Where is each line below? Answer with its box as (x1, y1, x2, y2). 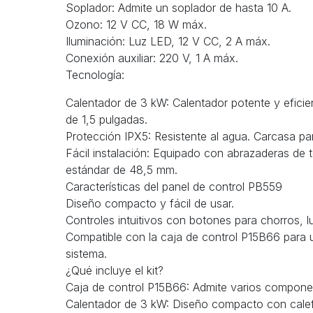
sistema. (66, 247, 107, 261)
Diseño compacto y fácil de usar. (66, 196, 234, 211)
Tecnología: (66, 68, 124, 82)
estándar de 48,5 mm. (66, 163, 177, 177)
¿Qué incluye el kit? (66, 263, 163, 278)
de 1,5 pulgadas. (66, 112, 147, 127)
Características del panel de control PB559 (66, 180, 282, 194)
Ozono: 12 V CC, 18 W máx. (66, 17, 207, 32)
